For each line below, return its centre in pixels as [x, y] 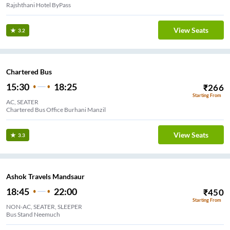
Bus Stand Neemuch [33, 214]
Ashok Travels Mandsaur [45, 177]
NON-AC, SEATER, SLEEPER [44, 206]
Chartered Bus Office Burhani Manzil [56, 109]
